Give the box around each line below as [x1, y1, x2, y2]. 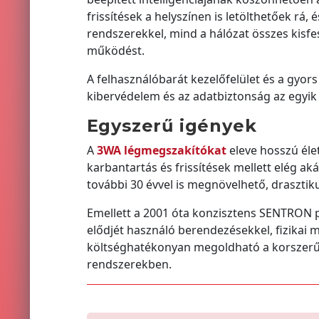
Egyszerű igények [86, 115, 257, 136]
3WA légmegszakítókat [96, 142, 226, 158]
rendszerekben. [86, 256, 172, 272]
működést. [86, 42, 145, 58]
